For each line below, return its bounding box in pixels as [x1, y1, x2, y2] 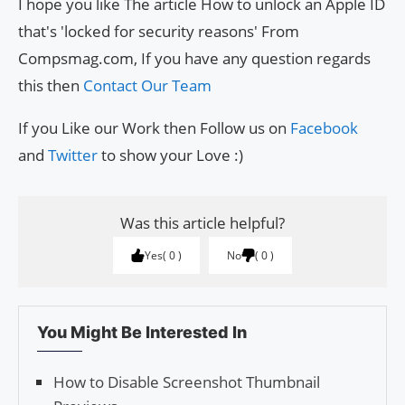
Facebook [290, 117, 358, 138]
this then [18, 74, 83, 96]
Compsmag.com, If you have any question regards [18, 47, 371, 69]
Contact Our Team [83, 74, 212, 96]
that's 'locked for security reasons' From [18, 20, 299, 42]
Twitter [48, 144, 98, 165]
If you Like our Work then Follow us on [18, 117, 290, 138]
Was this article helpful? [120, 212, 285, 233]
